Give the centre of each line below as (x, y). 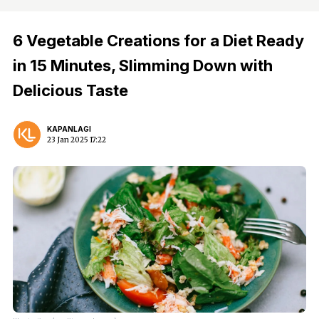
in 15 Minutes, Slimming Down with (143, 66)
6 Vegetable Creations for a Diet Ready (158, 41)
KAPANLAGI (69, 129)
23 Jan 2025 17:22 (77, 140)
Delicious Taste (70, 90)
